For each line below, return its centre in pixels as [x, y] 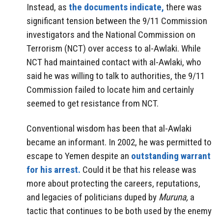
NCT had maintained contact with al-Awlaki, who [114, 62]
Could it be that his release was [138, 170]
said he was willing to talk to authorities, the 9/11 [116, 76]
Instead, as [48, 7]
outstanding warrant [171, 156]
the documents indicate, [116, 7]
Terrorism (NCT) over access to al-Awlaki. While [114, 49]
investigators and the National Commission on [111, 35]
